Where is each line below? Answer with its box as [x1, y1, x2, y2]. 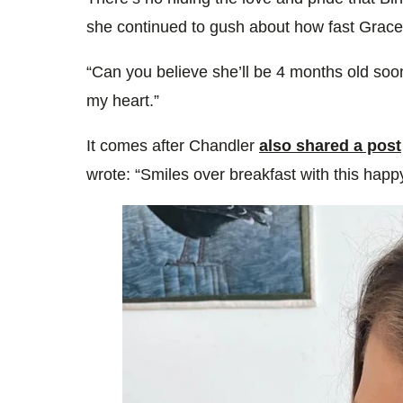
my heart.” [86, 91, 159, 110]
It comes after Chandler [86, 136, 259, 155]
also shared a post [259, 136, 401, 155]
